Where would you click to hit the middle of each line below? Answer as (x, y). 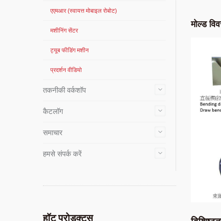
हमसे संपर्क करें (62, 154)
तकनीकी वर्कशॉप (64, 90)
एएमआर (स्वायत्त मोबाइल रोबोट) (84, 11)
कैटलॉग (53, 111)
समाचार (53, 132)
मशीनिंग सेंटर (64, 31)
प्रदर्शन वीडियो (66, 70)
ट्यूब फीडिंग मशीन (70, 50)
